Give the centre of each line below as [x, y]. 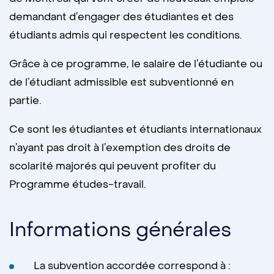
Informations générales [120, 230]
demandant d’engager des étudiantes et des [121, 17]
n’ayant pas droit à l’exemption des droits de [120, 148]
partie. [25, 101]
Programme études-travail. [78, 185]
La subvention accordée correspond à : [132, 266]
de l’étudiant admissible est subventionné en [121, 83]
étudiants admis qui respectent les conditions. [126, 35]
